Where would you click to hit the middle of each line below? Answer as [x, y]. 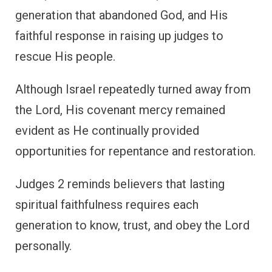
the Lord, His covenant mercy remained [120, 110]
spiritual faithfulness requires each [107, 205]
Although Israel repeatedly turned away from [133, 90]
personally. [43, 246]
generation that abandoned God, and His [121, 15]
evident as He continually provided [107, 131]
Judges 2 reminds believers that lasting [120, 184]
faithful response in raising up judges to [119, 36]
